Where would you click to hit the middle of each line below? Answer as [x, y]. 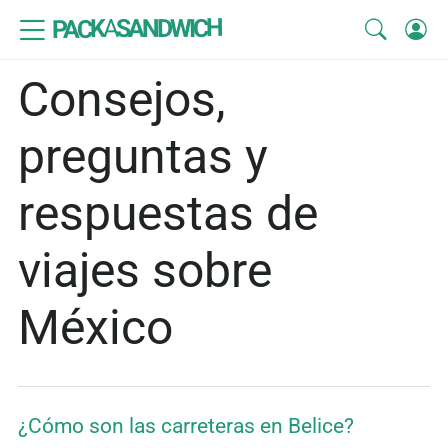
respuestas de [168, 214]
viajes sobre [145, 271]
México [95, 328]
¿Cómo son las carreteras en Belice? [186, 426]
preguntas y [143, 157]
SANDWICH [168, 28]
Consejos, [121, 100]
